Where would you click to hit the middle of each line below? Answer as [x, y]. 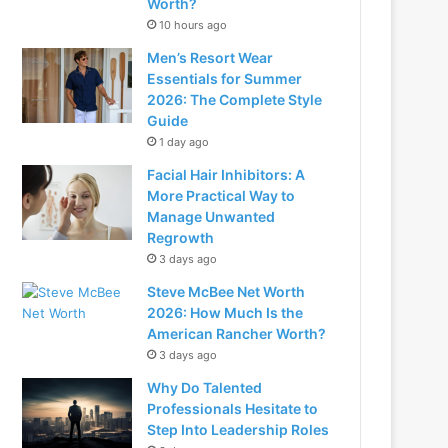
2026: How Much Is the [225, 312]
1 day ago [184, 142]
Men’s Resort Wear [210, 57]
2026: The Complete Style [235, 99]
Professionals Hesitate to [233, 408]
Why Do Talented [205, 387]
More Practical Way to [221, 195]
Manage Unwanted [211, 216]
